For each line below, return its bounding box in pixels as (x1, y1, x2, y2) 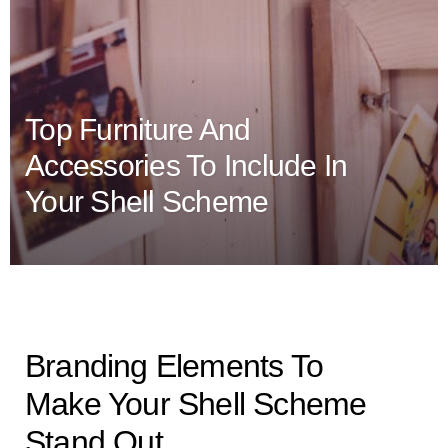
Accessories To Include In (25, 149, 348, 182)
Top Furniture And (25, 113, 251, 146)
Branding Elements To (25, 348, 323, 384)
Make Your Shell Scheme (25, 386, 367, 422)
